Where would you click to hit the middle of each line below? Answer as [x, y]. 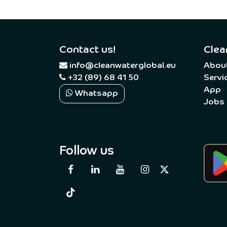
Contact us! [87, 50]
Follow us [87, 151]
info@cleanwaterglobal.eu [123, 66]
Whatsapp [96, 94]
